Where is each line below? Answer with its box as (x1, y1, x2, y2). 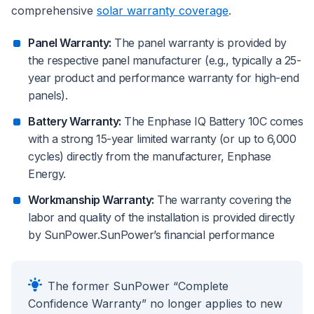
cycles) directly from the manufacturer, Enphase (28, 149, 271, 164)
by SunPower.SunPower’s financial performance (28, 228, 274, 243)
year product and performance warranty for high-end (28, 71, 299, 86)
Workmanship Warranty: (28, 193, 154, 207)
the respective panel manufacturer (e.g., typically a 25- (28, 53, 301, 68)
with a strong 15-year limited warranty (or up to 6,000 (28, 132, 296, 146)
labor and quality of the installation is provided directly (28, 210, 294, 225)
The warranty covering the (153, 193, 292, 207)
